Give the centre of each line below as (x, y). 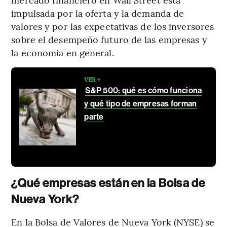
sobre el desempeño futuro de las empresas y (109, 39)
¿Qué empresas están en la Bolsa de (108, 183)
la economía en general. (63, 52)
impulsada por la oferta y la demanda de (98, 13)
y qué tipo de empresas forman (141, 103)
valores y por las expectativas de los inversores (113, 26)
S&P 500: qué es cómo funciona (144, 90)
